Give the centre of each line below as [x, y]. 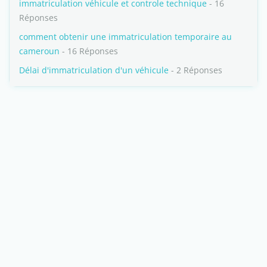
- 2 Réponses [195, 70]
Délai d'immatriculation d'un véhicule [94, 70]
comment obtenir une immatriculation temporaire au [125, 37]
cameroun [39, 51]
